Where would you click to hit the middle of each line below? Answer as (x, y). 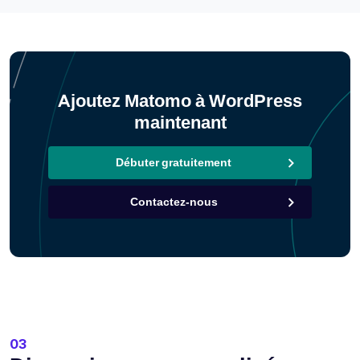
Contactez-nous (174, 201)
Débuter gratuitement (174, 162)
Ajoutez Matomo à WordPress (180, 100)
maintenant (180, 122)
